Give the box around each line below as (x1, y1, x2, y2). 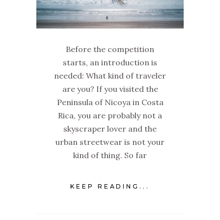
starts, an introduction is (63, 57, 157, 68)
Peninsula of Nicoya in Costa (56, 97, 164, 108)
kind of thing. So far (73, 150, 147, 161)
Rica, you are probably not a (58, 110, 162, 121)
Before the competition (66, 44, 154, 55)
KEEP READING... (70, 183, 150, 191)
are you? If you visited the (62, 84, 158, 94)
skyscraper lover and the (63, 124, 157, 134)
